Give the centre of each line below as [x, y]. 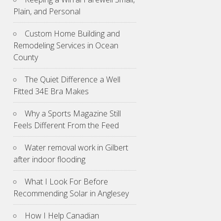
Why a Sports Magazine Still [73, 114]
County [26, 57]
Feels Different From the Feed [66, 126]
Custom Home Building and [72, 34]
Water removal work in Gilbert [76, 148]
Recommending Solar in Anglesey [71, 194]
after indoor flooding [49, 160]
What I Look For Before [66, 182]
